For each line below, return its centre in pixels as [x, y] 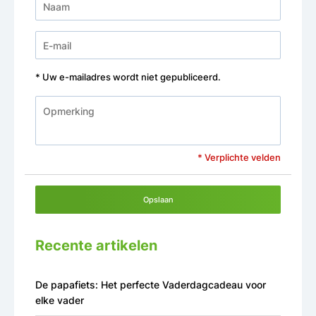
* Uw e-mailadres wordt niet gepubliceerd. [128, 78]
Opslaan [158, 200]
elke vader [60, 300]
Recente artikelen [96, 246]
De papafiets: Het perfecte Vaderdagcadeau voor [151, 285]
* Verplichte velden [239, 158]
